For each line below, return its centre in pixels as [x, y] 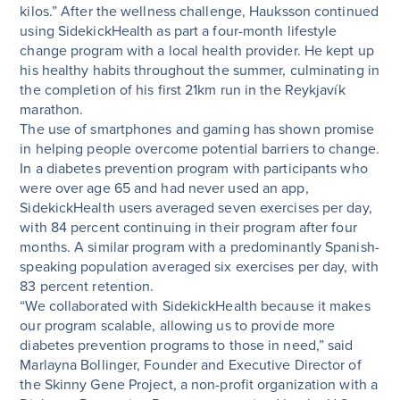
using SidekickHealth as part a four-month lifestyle [179, 31]
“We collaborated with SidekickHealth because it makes [195, 306]
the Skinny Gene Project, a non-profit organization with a [199, 384]
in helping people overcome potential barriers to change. [200, 149]
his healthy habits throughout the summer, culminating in [200, 70]
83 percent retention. [87, 286]
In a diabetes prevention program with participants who [194, 168]
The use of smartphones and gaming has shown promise [197, 129]
